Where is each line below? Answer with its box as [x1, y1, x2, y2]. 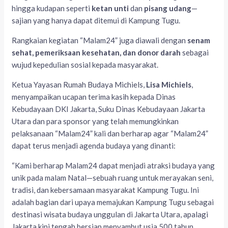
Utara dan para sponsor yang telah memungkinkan [12, 117, 179, 126]
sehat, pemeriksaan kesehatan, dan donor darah [12, 48, 181, 58]
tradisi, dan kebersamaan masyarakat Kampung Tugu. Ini [12, 185, 199, 195]
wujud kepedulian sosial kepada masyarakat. [12, 60, 159, 70]
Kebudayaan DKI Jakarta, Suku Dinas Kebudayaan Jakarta [12, 104, 206, 114]
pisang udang [144, 4, 192, 13]
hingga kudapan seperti [12, 4, 92, 13]
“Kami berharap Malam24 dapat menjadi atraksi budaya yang [12, 161, 215, 170]
